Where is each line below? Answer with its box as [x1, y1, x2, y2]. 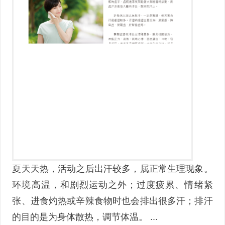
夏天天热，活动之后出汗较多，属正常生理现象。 [12, 163, 213, 174]
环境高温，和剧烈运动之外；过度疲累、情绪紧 [12, 179, 213, 190]
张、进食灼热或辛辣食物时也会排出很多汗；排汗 [12, 195, 213, 206]
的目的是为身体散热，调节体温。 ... [12, 211, 158, 222]
